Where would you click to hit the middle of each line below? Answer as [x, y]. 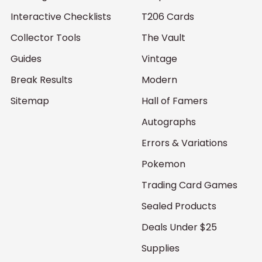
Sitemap [30, 101]
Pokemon [163, 164]
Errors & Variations [185, 143]
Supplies [161, 248]
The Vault [163, 38]
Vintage [159, 59]
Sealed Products [179, 206]
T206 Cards [168, 17]
